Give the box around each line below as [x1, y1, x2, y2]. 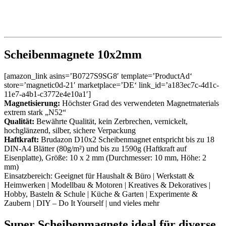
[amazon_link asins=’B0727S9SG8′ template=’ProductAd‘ [4, 71, 192, 80]
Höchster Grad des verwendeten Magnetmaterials [60, 98, 219, 107]
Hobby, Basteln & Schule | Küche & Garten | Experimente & [4, 189, 198, 198]
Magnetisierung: [4, 98, 60, 107]
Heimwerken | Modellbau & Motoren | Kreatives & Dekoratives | [4, 180, 210, 189]
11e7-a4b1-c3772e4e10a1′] [4, 89, 91, 98]
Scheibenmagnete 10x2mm [4, 47, 142, 61]
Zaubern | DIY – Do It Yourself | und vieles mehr [4, 198, 159, 207]
